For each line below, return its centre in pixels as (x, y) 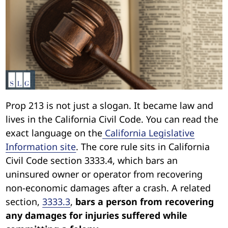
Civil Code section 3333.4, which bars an (92, 160)
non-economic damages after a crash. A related (108, 188)
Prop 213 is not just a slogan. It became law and (110, 105)
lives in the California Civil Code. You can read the (112, 119)
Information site (41, 146)
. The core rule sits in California (143, 146)
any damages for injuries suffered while (97, 215)
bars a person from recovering (145, 201)
